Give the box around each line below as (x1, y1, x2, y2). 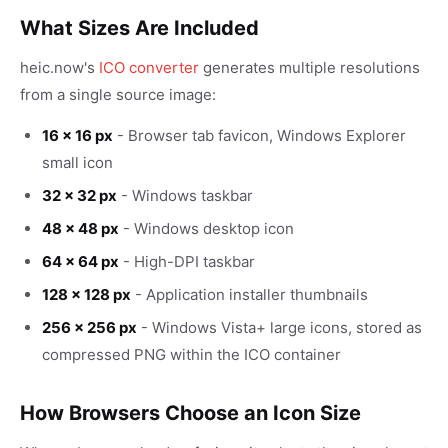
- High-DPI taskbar (119, 252, 255, 271)
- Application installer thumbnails (131, 285, 368, 304)
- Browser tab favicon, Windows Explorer (113, 126, 406, 145)
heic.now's (20, 58, 99, 77)
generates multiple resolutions (199, 58, 420, 77)
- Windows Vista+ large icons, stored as (137, 318, 422, 337)
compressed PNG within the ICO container (42, 345, 341, 364)
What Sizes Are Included (20, 16, 259, 40)
